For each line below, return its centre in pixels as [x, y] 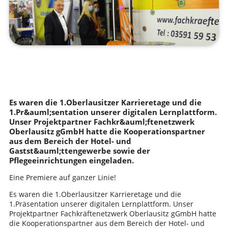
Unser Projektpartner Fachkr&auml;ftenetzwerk [102, 121]
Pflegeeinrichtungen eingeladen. [71, 160]
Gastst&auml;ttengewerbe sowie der [79, 150]
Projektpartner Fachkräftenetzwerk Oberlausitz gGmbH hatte [112, 213]
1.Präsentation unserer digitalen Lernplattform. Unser [101, 204]
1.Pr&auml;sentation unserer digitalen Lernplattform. [113, 112]
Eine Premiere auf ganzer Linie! [62, 177]
